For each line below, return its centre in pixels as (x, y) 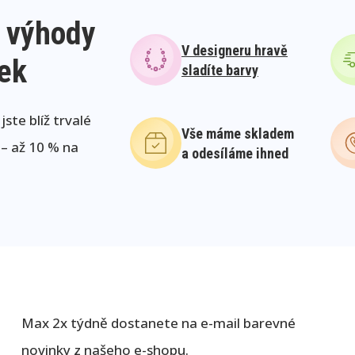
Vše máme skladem (238, 133)
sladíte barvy (220, 70)
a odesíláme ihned (235, 153)
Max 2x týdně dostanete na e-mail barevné (158, 323)
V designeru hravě (235, 50)
